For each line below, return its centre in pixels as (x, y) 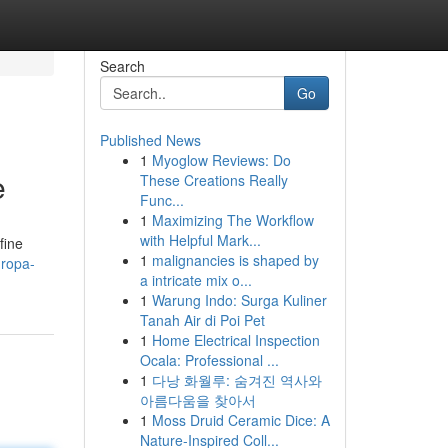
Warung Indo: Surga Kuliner (239, 300)
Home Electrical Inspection (235, 340)
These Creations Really (213, 180)
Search (122, 66)
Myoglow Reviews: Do (221, 160)
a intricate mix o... (195, 280)
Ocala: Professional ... (209, 360)
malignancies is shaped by (235, 260)
